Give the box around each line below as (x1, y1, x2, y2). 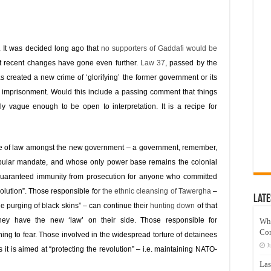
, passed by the (165, 59, 218, 67)
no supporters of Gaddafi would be (100, 44, 218, 53)
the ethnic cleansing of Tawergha (102, 187, 211, 195)
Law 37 (140, 59, 166, 67)
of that (195, 201, 218, 210)
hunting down (150, 201, 195, 210)
